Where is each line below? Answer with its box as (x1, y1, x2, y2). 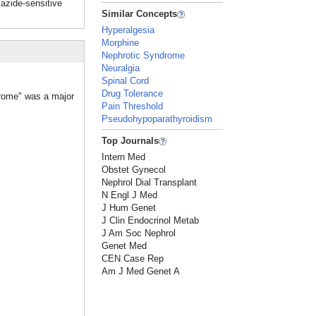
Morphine (102, 37, 140, 48)
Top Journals (102, 135, 159, 146)
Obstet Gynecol (102, 164, 166, 175)
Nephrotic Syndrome (102, 50, 186, 61)
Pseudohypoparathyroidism (102, 114, 213, 124)
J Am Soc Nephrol (102, 228, 176, 238)
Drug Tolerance (102, 88, 164, 99)
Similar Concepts (102, 8, 178, 19)
